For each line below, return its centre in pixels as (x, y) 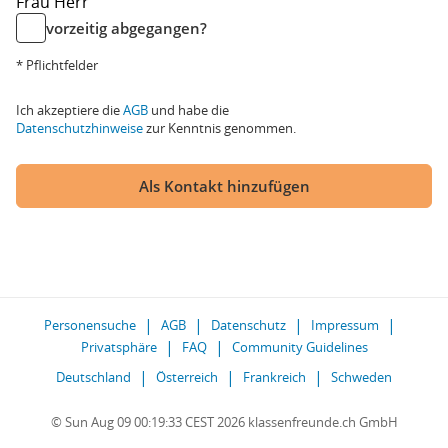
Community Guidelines (299, 347)
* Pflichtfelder (57, 65)
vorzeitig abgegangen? (126, 28)
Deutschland (93, 377)
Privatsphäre (118, 347)
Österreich (187, 377)
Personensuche (90, 325)
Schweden (361, 377)
